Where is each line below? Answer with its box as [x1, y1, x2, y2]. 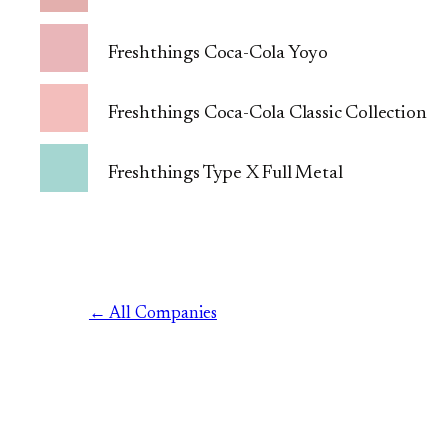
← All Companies [88, 305, 217, 323]
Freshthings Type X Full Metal [108, 163, 343, 183]
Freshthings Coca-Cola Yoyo [108, 43, 329, 63]
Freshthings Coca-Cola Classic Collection [108, 103, 427, 123]
